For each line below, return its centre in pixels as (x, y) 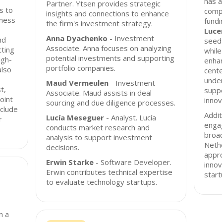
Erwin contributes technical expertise (110, 172)
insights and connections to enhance (108, 13)
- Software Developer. (133, 162)
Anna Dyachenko (77, 38)
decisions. (63, 147)
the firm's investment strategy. (100, 23)
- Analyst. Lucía (130, 117)
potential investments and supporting (111, 58)
